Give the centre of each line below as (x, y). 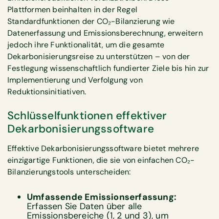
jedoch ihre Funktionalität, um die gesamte (86, 45)
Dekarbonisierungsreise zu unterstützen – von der (99, 57)
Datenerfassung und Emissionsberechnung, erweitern (105, 33)
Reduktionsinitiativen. (47, 92)
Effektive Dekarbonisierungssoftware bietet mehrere (103, 148)
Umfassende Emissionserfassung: (102, 197)
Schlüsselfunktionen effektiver (87, 115)
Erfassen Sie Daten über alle (85, 206)
